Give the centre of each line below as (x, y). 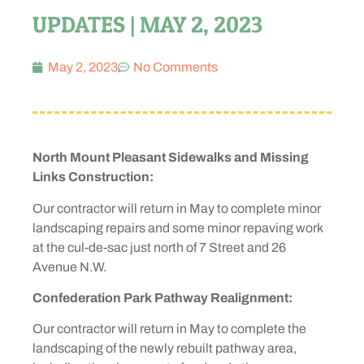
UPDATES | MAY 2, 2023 (147, 24)
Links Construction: (93, 177)
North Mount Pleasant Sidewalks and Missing (171, 158)
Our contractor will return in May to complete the (169, 329)
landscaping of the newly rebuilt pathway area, (165, 349)
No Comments (175, 67)
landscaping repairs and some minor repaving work (178, 227)
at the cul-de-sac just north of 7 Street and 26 (159, 247)
